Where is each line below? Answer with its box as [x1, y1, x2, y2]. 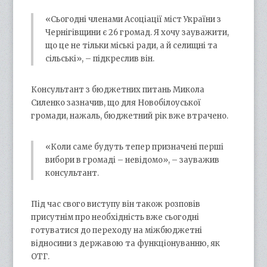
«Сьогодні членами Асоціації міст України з [45, 14, 222, 24]
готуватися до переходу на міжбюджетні [31, 225, 203, 235]
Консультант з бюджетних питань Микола [31, 84, 205, 95]
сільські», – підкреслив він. [45, 53, 155, 64]
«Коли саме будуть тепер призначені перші [45, 141, 224, 152]
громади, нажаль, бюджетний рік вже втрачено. [31, 110, 229, 121]
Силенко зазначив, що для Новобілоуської [31, 97, 201, 108]
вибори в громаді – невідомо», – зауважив [45, 154, 220, 165]
